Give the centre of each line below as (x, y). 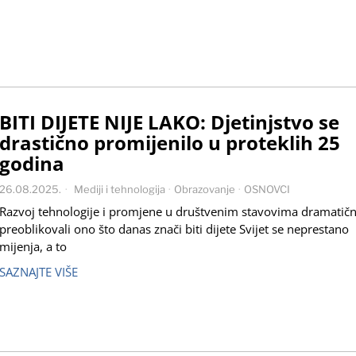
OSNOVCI (267, 190)
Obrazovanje (205, 190)
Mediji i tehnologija (120, 190)
